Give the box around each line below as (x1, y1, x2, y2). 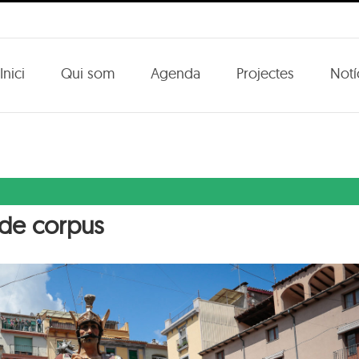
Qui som (61, 63, 115, 83)
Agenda (151, 63, 200, 83)
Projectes (236, 63, 294, 83)
